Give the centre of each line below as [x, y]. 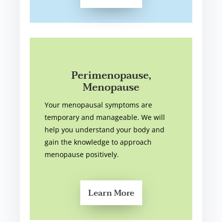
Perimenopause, [111, 76]
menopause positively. [82, 155]
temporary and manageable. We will [105, 117]
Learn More [111, 194]
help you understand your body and [105, 130]
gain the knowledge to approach [98, 142]
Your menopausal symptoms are [99, 105]
